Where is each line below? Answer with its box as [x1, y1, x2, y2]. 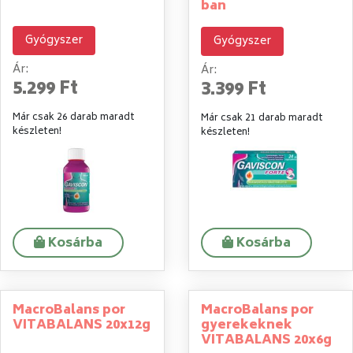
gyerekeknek [201, 314, 292, 337]
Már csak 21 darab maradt [201, 110, 323, 127]
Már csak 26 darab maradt [13, 109, 135, 126]
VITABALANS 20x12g [13, 314, 150, 337]
